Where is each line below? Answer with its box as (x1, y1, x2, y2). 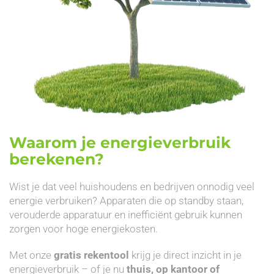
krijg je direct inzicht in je (129, 248, 242, 261)
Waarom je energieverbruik (9, 133, 231, 152)
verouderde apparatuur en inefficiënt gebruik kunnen (9, 208, 242, 221)
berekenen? (9, 149, 104, 168)
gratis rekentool (54, 248, 129, 261)
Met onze (9, 248, 54, 261)
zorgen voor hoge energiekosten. (9, 222, 158, 235)
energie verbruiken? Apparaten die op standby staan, (9, 194, 243, 207)
